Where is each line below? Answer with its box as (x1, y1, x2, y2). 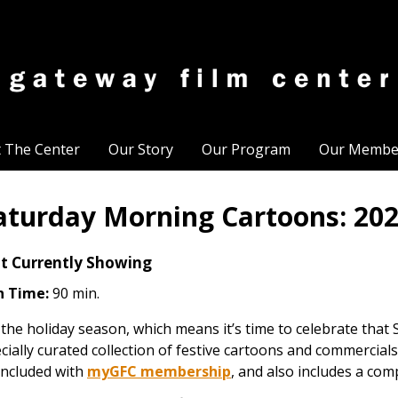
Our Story (107, 139, 173, 159)
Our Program (201, 139, 291, 159)
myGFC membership (87, 362, 231, 381)
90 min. (49, 283, 99, 303)
